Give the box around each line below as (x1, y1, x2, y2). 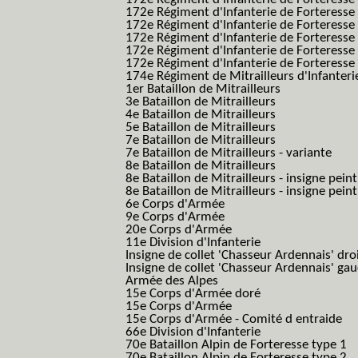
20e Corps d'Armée (125, 223, 232, 237)
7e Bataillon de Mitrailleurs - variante (125, 146, 332, 160)
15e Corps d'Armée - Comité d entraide (125, 312, 342, 326)
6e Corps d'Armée (125, 197, 225, 211)
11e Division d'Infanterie (125, 236, 261, 249)
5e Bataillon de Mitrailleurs (125, 121, 276, 134)
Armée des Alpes (125, 274, 218, 288)
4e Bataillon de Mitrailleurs (125, 108, 276, 121)
